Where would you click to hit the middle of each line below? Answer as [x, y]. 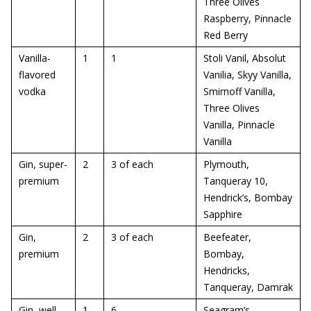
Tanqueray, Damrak [248, 287]
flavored [37, 75]
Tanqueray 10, [236, 181]
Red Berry [226, 35]
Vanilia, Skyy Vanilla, [247, 75]
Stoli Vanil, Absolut [245, 58]
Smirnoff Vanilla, [239, 91]
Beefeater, [227, 237]
